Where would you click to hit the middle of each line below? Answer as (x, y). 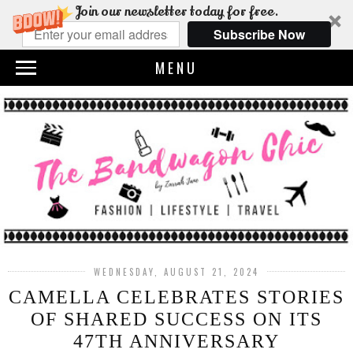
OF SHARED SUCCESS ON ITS (176, 318)
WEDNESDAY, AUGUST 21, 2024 (176, 271)
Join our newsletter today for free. (176, 12)
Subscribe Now (259, 34)
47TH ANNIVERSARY (176, 340)
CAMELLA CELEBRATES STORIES (176, 296)
